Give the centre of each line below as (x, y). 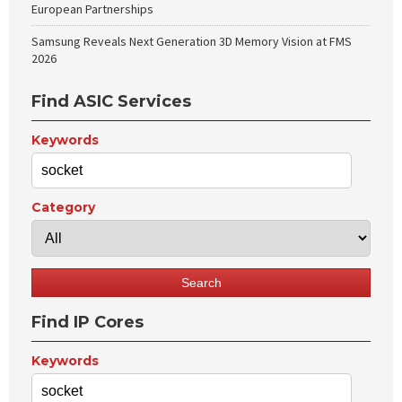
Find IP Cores (87, 322)
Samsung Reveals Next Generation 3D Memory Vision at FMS (192, 41)
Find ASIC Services (111, 101)
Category (63, 207)
